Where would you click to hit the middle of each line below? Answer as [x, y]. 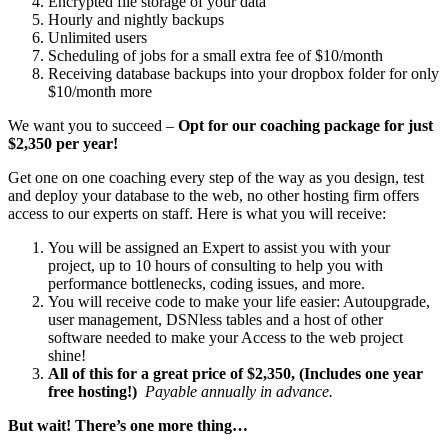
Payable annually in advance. [243, 392]
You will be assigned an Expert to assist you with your [219, 248]
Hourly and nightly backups [136, 20]
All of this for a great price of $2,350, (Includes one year [235, 374]
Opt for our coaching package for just [305, 126]
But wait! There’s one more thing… [128, 426]
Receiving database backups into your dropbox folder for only [243, 74]
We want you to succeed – [93, 126]
